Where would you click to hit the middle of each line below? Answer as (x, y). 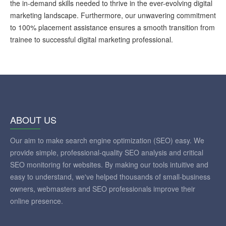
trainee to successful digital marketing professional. (92, 39)
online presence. (37, 201)
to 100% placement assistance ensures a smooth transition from (112, 27)
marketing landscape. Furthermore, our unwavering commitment (113, 15)
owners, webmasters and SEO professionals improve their (103, 189)
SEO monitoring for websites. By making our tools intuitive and (109, 164)
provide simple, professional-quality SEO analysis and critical (107, 152)
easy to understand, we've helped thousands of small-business (110, 177)
